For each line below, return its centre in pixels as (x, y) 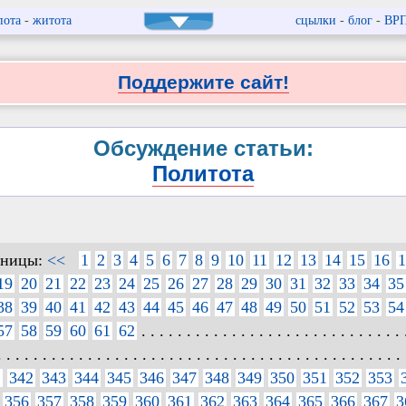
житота (52, 20)
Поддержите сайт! (203, 82)
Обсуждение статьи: (203, 149)
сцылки (315, 20)
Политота (203, 174)
